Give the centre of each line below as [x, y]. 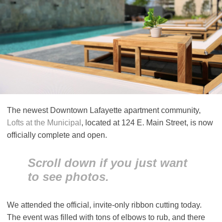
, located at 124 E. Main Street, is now [147, 122]
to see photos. [68, 176]
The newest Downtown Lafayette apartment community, [104, 110]
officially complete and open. [57, 135]
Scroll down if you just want [108, 163]
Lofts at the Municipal [44, 122]
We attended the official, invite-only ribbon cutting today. [104, 205]
